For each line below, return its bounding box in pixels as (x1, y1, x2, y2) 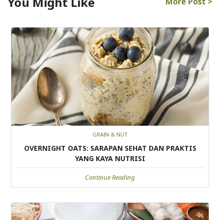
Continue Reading (85, 172, 135, 182)
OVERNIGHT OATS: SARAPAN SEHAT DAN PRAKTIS (24, 143, 196, 153)
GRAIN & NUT (92, 130, 128, 138)
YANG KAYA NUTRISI (75, 153, 145, 163)
